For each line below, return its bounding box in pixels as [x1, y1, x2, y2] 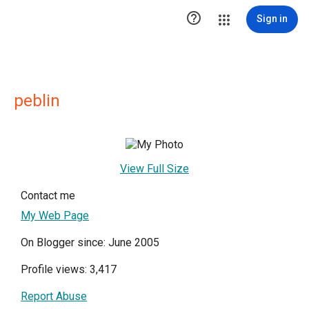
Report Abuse [21, 290, 87, 303]
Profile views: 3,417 [21, 263, 117, 276]
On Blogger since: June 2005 [21, 236, 159, 249]
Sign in [257, 13, 288, 24]
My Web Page [21, 209, 89, 222]
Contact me [21, 189, 75, 202]
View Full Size [120, 162, 189, 175]
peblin [14, 91, 60, 110]
